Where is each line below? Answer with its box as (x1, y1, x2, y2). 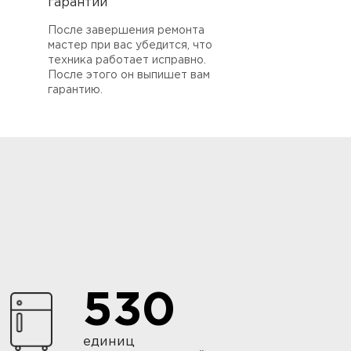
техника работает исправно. (48, 55, 206, 65)
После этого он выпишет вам (48, 70, 210, 80)
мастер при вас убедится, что (48, 40, 212, 50)
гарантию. (48, 85, 103, 95)
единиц (83, 335, 135, 348)
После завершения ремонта (48, 25, 204, 35)
